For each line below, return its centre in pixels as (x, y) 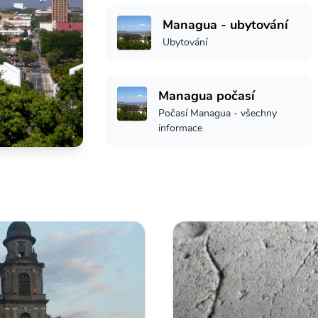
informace (180, 128)
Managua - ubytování (226, 25)
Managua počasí (206, 96)
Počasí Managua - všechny (217, 113)
